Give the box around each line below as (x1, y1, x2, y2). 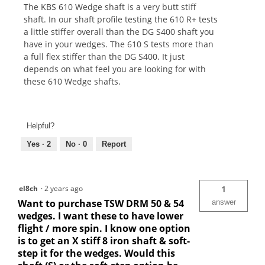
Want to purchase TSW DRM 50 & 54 (18, 197, 184, 211)
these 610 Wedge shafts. (24, 75, 121, 87)
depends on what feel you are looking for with (24, 63, 206, 75)
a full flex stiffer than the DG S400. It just (24, 50, 185, 62)
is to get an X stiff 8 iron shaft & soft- (18, 234, 190, 248)
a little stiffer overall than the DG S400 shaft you (24, 25, 214, 37)
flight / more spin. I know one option (18, 222, 190, 235)
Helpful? (27, 121, 54, 131)
